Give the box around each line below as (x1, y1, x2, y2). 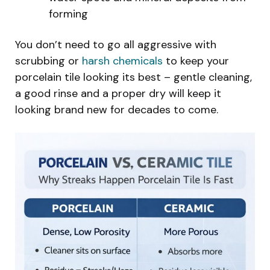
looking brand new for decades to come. (15, 102, 218, 117)
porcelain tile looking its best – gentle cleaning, (15, 69, 252, 84)
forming (49, 6, 88, 21)
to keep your (163, 53, 229, 68)
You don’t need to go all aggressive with (15, 37, 216, 52)
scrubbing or (15, 53, 82, 68)
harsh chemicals (82, 53, 163, 68)
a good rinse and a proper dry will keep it (15, 86, 221, 101)
